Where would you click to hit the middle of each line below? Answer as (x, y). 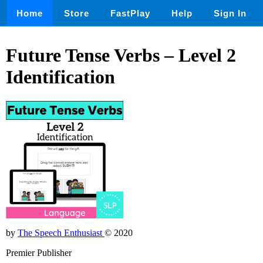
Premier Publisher (39, 252)
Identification (60, 77)
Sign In (230, 13)
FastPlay (130, 13)
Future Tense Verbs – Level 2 (121, 55)
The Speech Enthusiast (61, 232)
